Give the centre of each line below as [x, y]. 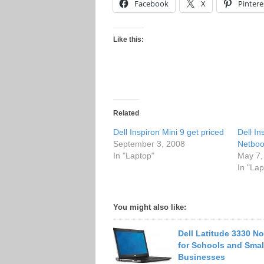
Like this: [128, 39]
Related [126, 113]
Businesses [202, 257]
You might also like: [150, 207]
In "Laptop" [134, 156]
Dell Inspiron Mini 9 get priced [169, 132]
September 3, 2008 [149, 144]
